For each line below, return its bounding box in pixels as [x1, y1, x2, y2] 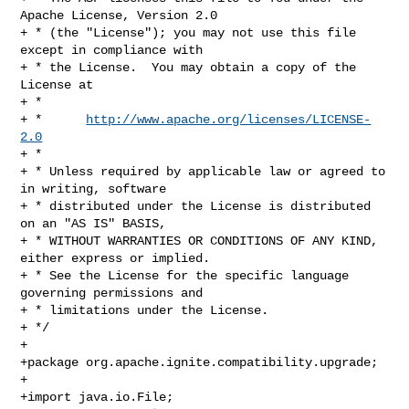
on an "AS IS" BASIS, [20, 215, 167, 231]
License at [20, 77, 94, 92]
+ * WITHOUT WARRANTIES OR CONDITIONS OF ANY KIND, [20, 233, 379, 248]
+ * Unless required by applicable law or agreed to [20, 163, 386, 179]
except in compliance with [20, 42, 204, 58]
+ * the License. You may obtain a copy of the [20, 59, 357, 75]
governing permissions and [20, 285, 204, 300]
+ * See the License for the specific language [20, 267, 350, 283]
